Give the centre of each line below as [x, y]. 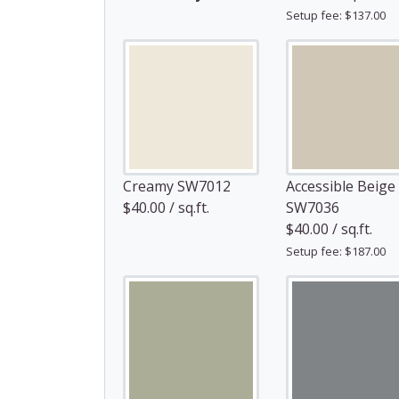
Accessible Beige [341, 186]
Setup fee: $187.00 [336, 251]
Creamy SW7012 [177, 186]
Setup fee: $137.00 [336, 15]
